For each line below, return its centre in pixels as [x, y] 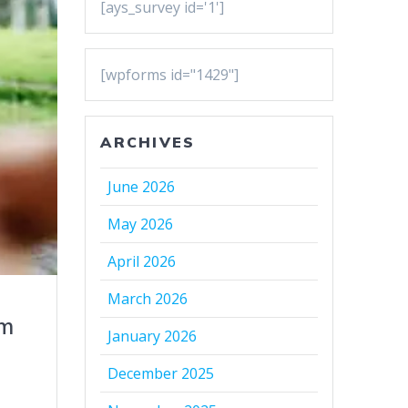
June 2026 [142, 187]
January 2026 [153, 337]
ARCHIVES [148, 143]
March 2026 [148, 299]
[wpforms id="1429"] [170, 75]
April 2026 [142, 262]
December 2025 [161, 374]
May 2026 [141, 224]
